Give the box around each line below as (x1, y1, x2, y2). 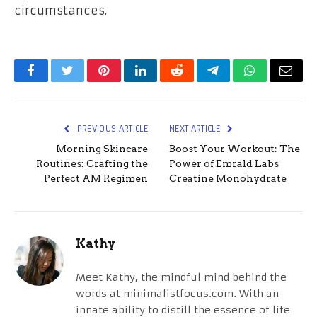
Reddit (175, 74, 210, 88)
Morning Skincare (56, 142, 148, 154)
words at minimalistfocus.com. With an (76, 287, 279, 300)
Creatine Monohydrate (169, 172, 287, 184)
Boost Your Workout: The (169, 142, 300, 154)
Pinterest (103, 74, 148, 88)
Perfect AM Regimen (44, 172, 148, 184)
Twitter (66, 74, 103, 88)
